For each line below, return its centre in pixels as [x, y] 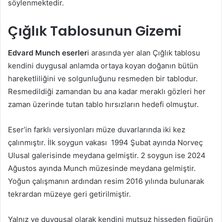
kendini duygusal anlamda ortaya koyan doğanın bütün [103, 66]
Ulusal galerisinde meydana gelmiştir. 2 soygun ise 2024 [107, 156]
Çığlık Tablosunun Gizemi [95, 31]
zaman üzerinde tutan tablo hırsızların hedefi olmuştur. [103, 105]
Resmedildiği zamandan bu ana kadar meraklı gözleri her [107, 92]
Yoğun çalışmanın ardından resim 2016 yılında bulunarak [106, 181]
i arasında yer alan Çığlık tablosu [144, 53]
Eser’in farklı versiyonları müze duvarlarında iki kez [97, 130]
